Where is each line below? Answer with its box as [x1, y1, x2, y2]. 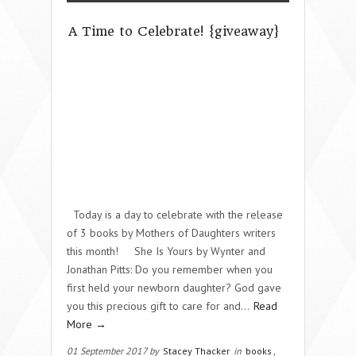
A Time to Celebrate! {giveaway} [68, 23, 280, 39]
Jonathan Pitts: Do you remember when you [67, 261, 273, 277]
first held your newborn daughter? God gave [67, 280, 281, 295]
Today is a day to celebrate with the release [67, 207, 283, 222]
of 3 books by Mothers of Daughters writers [67, 225, 276, 240]
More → [67, 316, 106, 331]
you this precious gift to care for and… [67, 298, 252, 313]
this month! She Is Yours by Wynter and [67, 243, 265, 258]
